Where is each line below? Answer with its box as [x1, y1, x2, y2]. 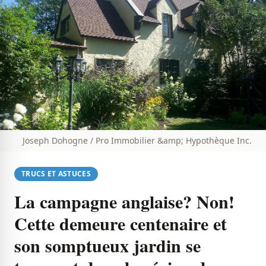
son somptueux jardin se [14, 232, 201, 259]
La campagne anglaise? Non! [14, 188, 235, 215]
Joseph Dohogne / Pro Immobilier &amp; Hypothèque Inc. [23, 135, 252, 147]
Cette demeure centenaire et [14, 210, 227, 237]
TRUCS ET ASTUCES [21, 169, 91, 179]
